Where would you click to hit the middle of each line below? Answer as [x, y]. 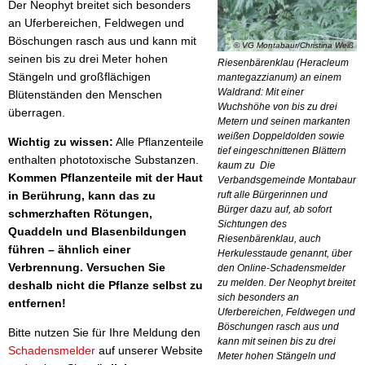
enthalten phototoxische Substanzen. [103, 159]
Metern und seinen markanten [284, 121]
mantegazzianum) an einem [279, 77]
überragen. [37, 112]
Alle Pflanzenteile [158, 141]
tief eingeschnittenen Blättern [282, 150]
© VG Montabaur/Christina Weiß [294, 45]
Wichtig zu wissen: [61, 141]
